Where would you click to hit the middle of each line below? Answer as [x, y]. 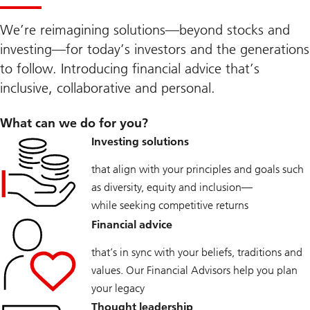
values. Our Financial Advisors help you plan [194, 270]
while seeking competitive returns [170, 206]
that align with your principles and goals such [198, 170]
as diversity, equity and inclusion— [172, 188]
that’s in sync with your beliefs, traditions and [197, 252]
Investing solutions [140, 142]
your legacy [118, 288]
